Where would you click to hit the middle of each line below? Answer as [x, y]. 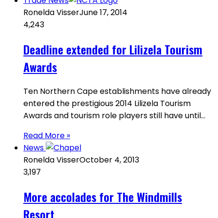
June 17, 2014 [103, 13]
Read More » [47, 136]
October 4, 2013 [109, 160]
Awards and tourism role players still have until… [114, 116]
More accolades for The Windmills [103, 196]
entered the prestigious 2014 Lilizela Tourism [107, 103]
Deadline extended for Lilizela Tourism [113, 49]
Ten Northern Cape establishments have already [117, 91]
